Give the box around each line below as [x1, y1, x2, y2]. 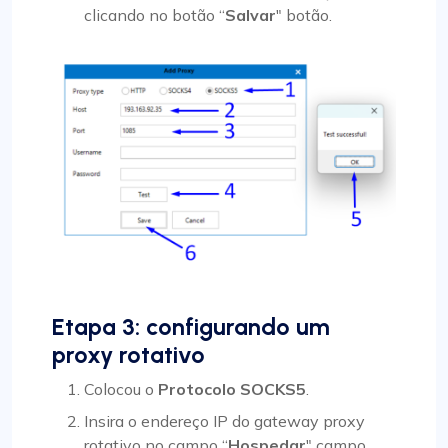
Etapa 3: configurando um [52, 313, 330, 342]
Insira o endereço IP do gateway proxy [84, 411, 365, 432]
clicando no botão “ [84, 4, 225, 25]
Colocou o [84, 379, 158, 400]
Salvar [225, 4, 276, 25]
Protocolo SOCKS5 [158, 379, 306, 400]
